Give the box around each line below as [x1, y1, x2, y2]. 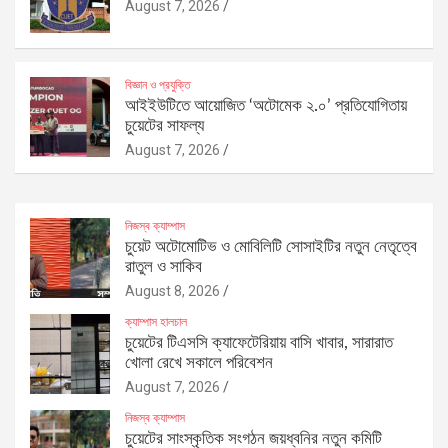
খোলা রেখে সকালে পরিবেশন [125, 353, 273, 371]
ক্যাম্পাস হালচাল [125, 314, 187, 329]
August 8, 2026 [125, 282, 220, 299]
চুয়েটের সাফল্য [125, 116, 204, 134]
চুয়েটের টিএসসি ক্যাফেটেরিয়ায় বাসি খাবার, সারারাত [125, 333, 393, 351]
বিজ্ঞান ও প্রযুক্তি [125, 77, 191, 92]
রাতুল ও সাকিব [125, 257, 202, 275]
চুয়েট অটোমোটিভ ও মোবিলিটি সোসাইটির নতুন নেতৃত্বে [125, 237, 417, 255]
